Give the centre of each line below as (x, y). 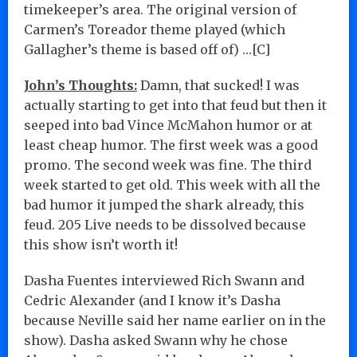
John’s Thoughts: (80, 85)
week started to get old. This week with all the (172, 184)
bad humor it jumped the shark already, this (164, 204)
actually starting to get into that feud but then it (175, 105)
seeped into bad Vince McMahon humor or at (168, 125)
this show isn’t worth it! (101, 244)
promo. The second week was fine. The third (168, 165)
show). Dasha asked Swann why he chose (156, 340)
